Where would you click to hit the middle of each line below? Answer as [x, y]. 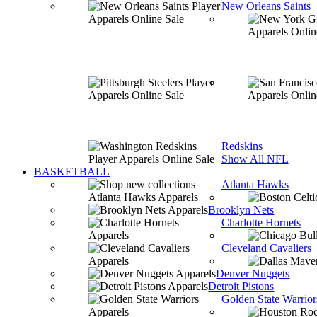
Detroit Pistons [241, 286]
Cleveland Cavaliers [266, 248]
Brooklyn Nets [241, 210]
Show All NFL [255, 159]
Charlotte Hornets [261, 223]
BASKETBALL [72, 172]
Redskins [242, 146]
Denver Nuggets [253, 273]
